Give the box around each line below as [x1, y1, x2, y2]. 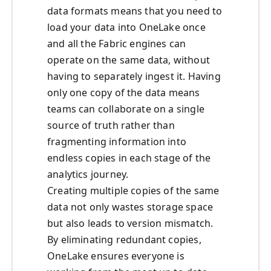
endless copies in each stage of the [47, 151, 211, 165]
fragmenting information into [47, 135, 187, 149]
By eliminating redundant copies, [47, 233, 201, 247]
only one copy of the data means [47, 86, 200, 100]
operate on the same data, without [47, 53, 210, 67]
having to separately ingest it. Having [47, 70, 221, 83]
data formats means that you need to [47, 4, 223, 18]
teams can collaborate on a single [47, 102, 204, 116]
